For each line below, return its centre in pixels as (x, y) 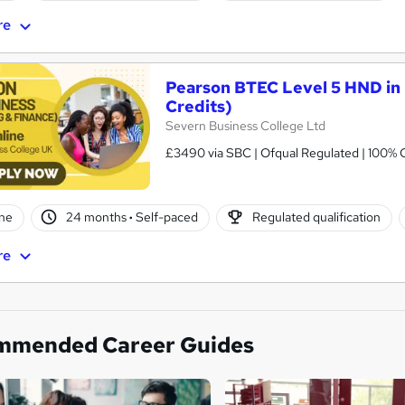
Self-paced (166, 217)
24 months (98, 217)
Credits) (199, 106)
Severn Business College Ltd (245, 125)
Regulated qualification (316, 217)
